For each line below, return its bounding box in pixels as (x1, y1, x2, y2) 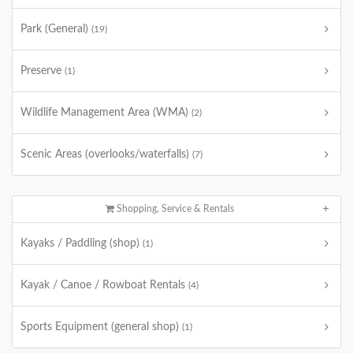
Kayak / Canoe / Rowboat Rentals (20, 280, 188, 291)
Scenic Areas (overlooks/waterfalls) (20, 149, 192, 160)
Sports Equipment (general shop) (20, 321, 182, 333)
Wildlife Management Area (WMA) (20, 107, 191, 118)
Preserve (20, 65, 65, 76)
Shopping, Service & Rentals (114, 204, 235, 214)
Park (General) (20, 24, 91, 35)
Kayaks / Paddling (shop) (20, 238, 143, 249)
